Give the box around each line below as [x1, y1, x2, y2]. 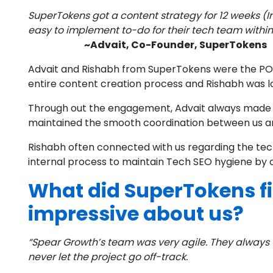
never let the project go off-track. [28, 250, 188, 264]
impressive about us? [28, 200, 244, 228]
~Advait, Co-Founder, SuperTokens [84, 38, 267, 52]
